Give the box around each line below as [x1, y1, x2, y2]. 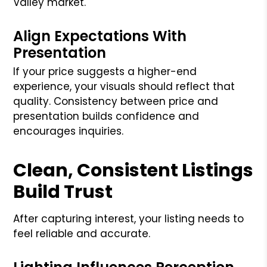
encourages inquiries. [13, 123, 124, 138]
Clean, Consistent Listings [13, 157, 254, 183]
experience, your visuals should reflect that [13, 79, 235, 94]
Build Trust [13, 179, 113, 204]
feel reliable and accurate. [13, 226, 151, 241]
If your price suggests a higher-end [13, 64, 197, 79]
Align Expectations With [13, 26, 187, 46]
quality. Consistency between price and [13, 94, 219, 108]
